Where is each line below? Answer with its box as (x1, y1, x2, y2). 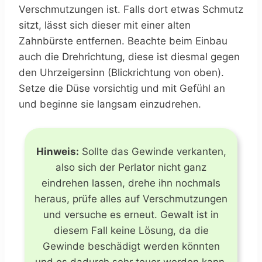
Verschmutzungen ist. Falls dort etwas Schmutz (19, 3, 243, 15)
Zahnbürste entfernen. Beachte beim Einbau (19, 35, 227, 47)
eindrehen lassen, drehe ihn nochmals (42, 177, 220, 189)
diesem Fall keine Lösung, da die (53, 224, 209, 236)
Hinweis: (36, 145, 79, 157)
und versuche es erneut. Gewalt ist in (43, 208, 219, 220)
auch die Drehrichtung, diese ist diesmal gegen (19, 50, 240, 63)
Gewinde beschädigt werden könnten (42, 240, 220, 252)
